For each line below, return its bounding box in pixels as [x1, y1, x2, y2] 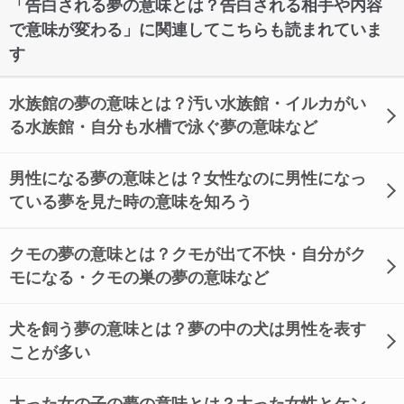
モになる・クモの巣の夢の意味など [9, 269, 269, 287]
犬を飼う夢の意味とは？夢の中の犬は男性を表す [9, 320, 366, 338]
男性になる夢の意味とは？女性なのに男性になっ [9, 170, 366, 188]
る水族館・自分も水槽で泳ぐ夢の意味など [9, 118, 317, 136]
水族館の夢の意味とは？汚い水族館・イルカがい [9, 95, 366, 113]
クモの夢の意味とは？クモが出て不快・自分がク [9, 245, 366, 263]
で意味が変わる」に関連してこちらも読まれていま [9, 21, 382, 39]
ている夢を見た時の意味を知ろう [9, 193, 252, 211]
